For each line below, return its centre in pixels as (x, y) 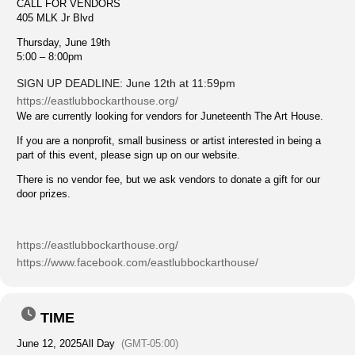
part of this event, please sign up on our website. (128, 155)
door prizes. (44, 194)
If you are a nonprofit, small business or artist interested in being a (169, 141)
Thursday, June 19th (63, 42)
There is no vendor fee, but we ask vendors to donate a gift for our (168, 179)
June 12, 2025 (49, 344)
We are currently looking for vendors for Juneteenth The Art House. (170, 116)
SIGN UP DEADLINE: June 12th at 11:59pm (126, 83)
